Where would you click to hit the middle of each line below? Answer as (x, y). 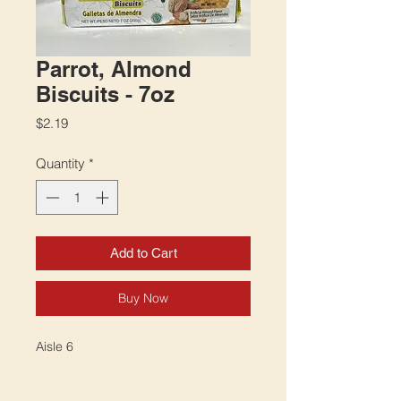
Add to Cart (143, 252)
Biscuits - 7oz (105, 94)
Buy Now (143, 298)
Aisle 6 (55, 346)
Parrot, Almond (114, 69)
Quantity (60, 164)
